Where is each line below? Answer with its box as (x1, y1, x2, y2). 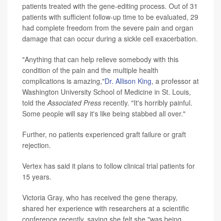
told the (22, 98, 47, 108)
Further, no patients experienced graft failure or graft (22, 129, 186, 140)
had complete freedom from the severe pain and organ (22, 23, 193, 33)
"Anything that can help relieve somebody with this (22, 54, 179, 65)
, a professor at (151, 76, 199, 86)
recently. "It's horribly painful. (101, 98, 192, 108)
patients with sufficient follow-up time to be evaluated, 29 (22, 12, 198, 22)
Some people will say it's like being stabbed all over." (22, 109, 185, 119)
